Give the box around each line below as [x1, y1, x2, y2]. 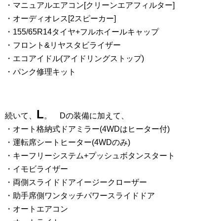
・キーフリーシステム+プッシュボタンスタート [5, 151, 175, 160]
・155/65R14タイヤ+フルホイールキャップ [5, 28, 159, 37]
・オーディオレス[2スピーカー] [5, 14, 116, 23]
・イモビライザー [5, 165, 68, 174]
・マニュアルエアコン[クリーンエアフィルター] [5, 1, 175, 10]
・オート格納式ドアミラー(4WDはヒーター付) [5, 125, 170, 134]
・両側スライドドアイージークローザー [5, 178, 147, 187]
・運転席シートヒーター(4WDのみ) [5, 138, 130, 147]
